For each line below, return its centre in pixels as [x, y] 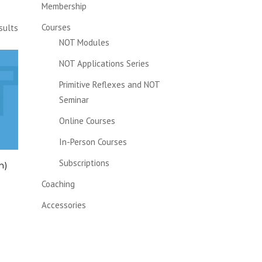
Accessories [64, 205]
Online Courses [87, 121]
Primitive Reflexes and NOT [109, 85]
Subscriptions [84, 163]
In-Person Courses [93, 142]
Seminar [74, 100]
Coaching [58, 184]
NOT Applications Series [104, 63]
